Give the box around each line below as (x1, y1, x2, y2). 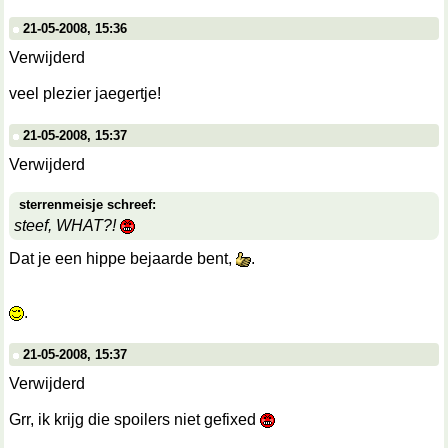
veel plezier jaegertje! (9, 85, 161, 102)
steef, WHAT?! (14, 217, 120, 234)
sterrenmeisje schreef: (19, 197, 156, 212)
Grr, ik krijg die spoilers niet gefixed (9, 411, 260, 428)
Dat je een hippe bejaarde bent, (9, 250, 236, 267)
